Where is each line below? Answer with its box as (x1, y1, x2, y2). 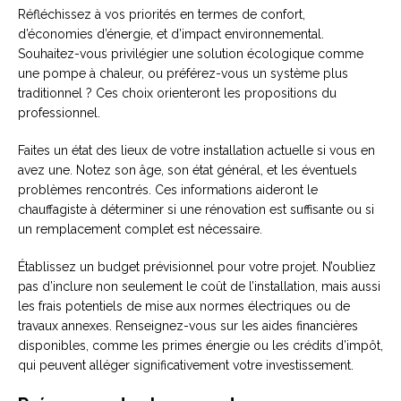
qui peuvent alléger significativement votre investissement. (18, 357, 354, 372)
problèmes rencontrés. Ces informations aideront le (18, 182, 318, 197)
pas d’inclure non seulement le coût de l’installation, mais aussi (18, 278, 380, 294)
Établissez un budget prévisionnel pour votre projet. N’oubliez (18, 259, 376, 274)
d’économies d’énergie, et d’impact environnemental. (18, 26, 324, 41)
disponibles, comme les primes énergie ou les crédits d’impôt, (18, 337, 383, 353)
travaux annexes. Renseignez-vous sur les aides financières (18, 318, 358, 333)
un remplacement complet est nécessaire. (18, 221, 262, 236)
